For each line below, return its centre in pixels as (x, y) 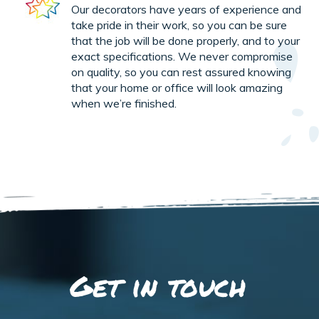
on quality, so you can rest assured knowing (181, 72)
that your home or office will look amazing (177, 88)
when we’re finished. (124, 104)
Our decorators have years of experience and (186, 10)
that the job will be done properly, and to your (185, 41)
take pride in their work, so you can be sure (179, 25)
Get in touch (158, 286)
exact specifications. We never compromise (182, 57)
